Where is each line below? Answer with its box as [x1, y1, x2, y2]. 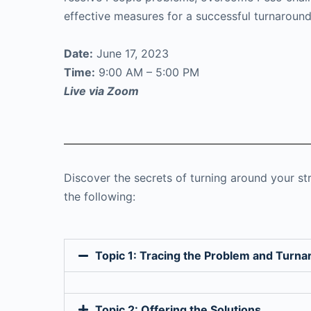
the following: [64, 189, 135, 203]
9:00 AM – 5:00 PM [95, 65, 199, 79]
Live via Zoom [64, 83, 139, 98]
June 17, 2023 [93, 46, 169, 60]
